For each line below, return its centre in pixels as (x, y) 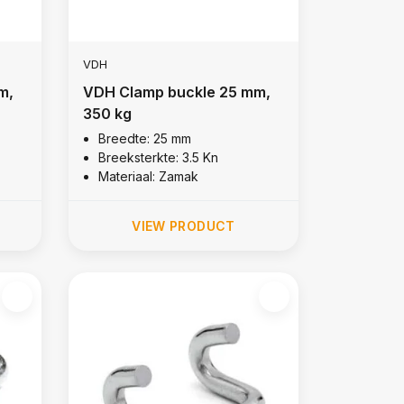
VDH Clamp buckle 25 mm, (176, 92)
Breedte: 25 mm (144, 138)
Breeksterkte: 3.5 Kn (158, 157)
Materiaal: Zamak (148, 176)
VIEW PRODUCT (184, 225)
